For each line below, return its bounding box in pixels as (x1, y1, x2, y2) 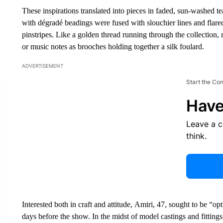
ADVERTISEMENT (21, 63, 63, 69)
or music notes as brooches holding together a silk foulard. (21, 42, 204, 51)
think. (186, 131, 207, 141)
